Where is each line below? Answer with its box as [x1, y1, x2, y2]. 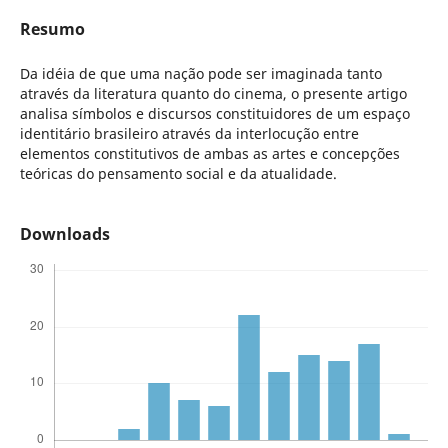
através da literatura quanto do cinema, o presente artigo [19, 84, 407, 104]
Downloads [19, 223, 110, 246]
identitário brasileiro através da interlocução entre [19, 124, 359, 144]
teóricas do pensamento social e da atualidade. [19, 164, 337, 184]
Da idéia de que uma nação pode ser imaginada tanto [19, 64, 382, 84]
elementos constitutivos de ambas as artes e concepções [19, 144, 400, 164]
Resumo [19, 18, 85, 41]
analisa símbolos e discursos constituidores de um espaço [19, 104, 410, 124]
